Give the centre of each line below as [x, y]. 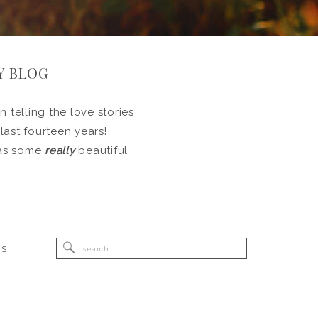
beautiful [102, 150]
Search [98, 246]
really [60, 150]
